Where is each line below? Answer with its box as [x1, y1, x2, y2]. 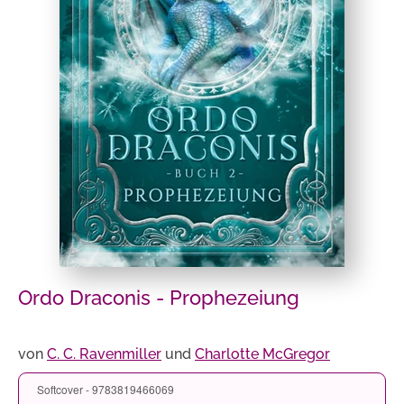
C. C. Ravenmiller [47, 345, 161, 363]
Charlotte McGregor [195, 345, 330, 363]
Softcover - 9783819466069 [37, 381, 174, 397]
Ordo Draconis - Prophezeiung [18, 286, 299, 309]
